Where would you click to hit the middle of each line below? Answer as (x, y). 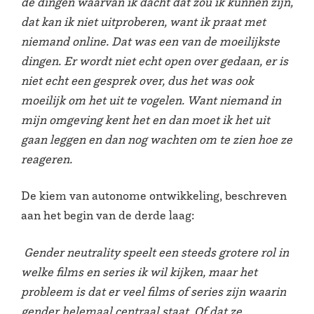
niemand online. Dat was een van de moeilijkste (150, 41)
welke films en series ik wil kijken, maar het (139, 272)
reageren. (47, 159)
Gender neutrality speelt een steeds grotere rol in (155, 252)
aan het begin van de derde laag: (108, 216)
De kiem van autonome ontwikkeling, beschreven (154, 196)
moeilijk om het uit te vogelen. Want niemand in (151, 100)
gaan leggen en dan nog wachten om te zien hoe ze (157, 139)
